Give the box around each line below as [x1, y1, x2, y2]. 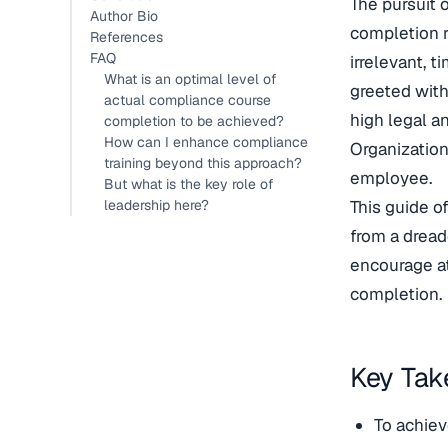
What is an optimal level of [104, 70, 277, 88]
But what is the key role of [104, 175, 274, 193]
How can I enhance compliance [104, 133, 308, 151]
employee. [350, 167, 432, 189]
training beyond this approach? [104, 154, 302, 172]
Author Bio [90, 7, 158, 25]
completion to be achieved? [104, 112, 284, 130]
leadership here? [104, 196, 209, 214]
